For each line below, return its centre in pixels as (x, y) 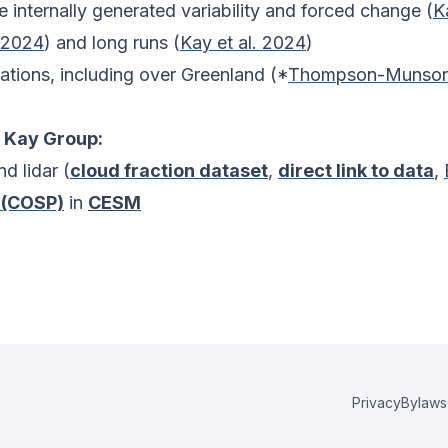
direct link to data (356, 171)
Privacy (376, 402)
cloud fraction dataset (169, 171)
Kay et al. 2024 (243, 43)
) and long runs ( (112, 43)
